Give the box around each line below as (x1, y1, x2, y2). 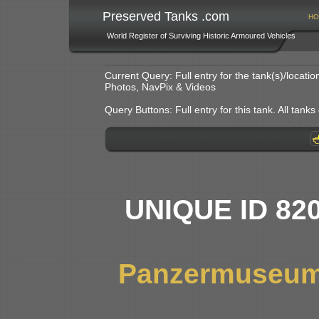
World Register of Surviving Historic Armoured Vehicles (106, 31, 296, 40)
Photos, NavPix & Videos (105, 81, 216, 93)
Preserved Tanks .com (102, 9, 229, 23)
